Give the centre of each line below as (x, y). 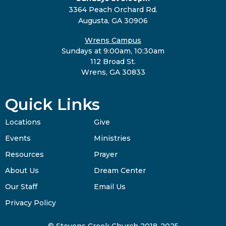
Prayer (106, 155)
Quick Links (52, 105)
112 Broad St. (113, 61)
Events (18, 138)
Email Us (110, 187)
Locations (23, 122)
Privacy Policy (31, 203)
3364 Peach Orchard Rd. (113, 9)
